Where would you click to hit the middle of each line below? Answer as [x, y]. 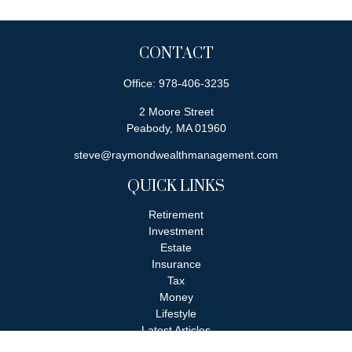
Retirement [176, 214]
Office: [141, 83]
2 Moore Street [176, 112]
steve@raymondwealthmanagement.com [176, 155]
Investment [176, 231]
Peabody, [149, 128]
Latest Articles [176, 330]
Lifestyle [176, 313]
